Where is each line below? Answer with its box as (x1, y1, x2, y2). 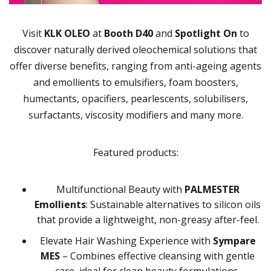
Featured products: (93, 146, 178, 160)
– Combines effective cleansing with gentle (60, 249, 255, 263)
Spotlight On (174, 27, 237, 41)
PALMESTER (184, 183, 240, 197)
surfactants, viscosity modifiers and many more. (28, 108, 243, 122)
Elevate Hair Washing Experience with (39, 234, 213, 248)
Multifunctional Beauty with (56, 183, 184, 197)
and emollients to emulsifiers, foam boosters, (33, 76, 238, 90)
